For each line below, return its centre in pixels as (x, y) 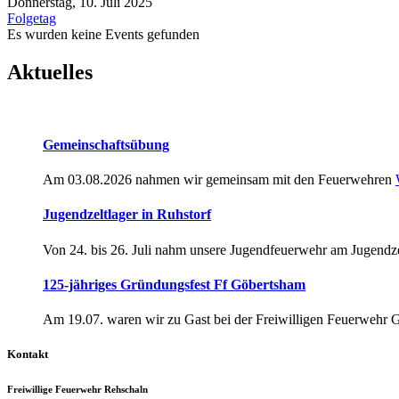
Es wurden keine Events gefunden (103, 34)
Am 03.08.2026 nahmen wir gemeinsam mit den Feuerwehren (219, 180)
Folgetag (32, 18)
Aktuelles (50, 72)
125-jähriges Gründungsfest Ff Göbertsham (174, 284)
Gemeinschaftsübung (106, 144)
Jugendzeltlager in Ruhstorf (127, 215)
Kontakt (28, 354)
